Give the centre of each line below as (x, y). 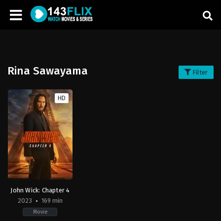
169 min (51, 200)
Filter (199, 72)
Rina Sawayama (48, 71)
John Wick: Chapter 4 (40, 190)
